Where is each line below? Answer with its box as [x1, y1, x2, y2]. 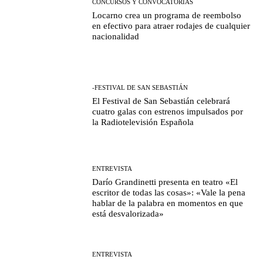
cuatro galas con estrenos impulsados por [92, 107, 244, 117]
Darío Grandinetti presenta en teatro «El [92, 177, 238, 187]
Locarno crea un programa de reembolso [92, 10, 242, 20]
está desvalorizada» [92, 208, 164, 218]
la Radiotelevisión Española [92, 117, 194, 127]
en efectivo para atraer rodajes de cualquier [92, 21, 251, 31]
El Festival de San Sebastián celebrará [92, 96, 231, 106]
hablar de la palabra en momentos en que [92, 198, 244, 208]
